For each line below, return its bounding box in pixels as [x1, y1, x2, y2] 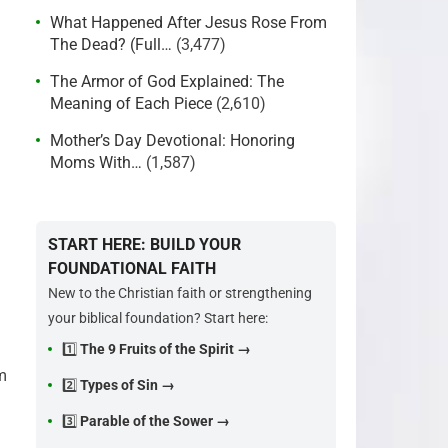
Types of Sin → [80, 377, 175, 393]
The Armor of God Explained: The [50, 72, 284, 91]
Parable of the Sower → [80, 413, 230, 429]
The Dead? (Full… [50, 35, 172, 54]
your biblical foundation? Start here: [48, 310, 268, 326]
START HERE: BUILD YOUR [48, 235, 241, 254]
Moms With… [50, 153, 142, 172]
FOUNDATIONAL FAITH [48, 259, 216, 278]
